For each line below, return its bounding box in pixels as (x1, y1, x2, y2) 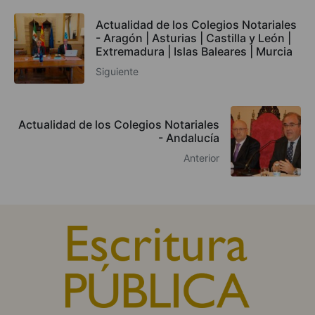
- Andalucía (158, 130, 219, 145)
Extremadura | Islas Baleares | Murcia (96, 44, 292, 59)
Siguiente (96, 65, 139, 78)
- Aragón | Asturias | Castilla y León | (96, 31, 291, 46)
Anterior (184, 151, 219, 164)
